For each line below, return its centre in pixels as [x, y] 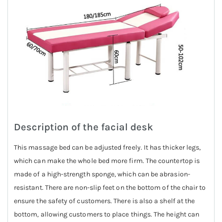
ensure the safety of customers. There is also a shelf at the [105, 201]
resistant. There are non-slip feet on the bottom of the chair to [110, 187]
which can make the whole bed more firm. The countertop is [107, 161]
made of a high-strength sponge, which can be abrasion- [102, 174]
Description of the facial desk [83, 127]
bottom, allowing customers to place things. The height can [107, 214]
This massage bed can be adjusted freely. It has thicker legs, [108, 147]
